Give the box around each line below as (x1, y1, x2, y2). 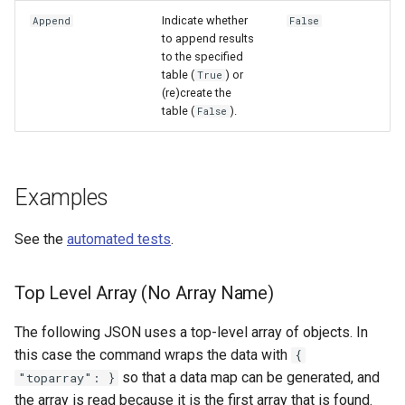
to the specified (162, 50, 243, 64)
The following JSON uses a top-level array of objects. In (14, 324, 368, 342)
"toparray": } (18, 370, 115, 387)
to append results (162, 32, 254, 46)
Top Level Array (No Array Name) (14, 282, 274, 305)
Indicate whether (162, 14, 248, 28)
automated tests (67, 231, 171, 249)
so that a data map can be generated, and (118, 369, 380, 387)
